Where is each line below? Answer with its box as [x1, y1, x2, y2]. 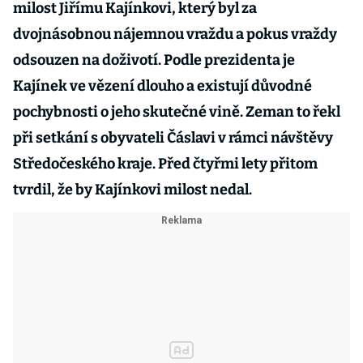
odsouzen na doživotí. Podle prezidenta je [13, 51, 295, 69]
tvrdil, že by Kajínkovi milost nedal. [13, 181, 252, 199]
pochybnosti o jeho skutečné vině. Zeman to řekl [13, 103, 340, 121]
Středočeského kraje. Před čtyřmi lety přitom [13, 155, 318, 173]
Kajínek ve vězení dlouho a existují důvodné [13, 77, 312, 95]
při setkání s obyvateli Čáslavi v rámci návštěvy [13, 129, 333, 147]
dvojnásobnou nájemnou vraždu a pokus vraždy [13, 25, 337, 43]
